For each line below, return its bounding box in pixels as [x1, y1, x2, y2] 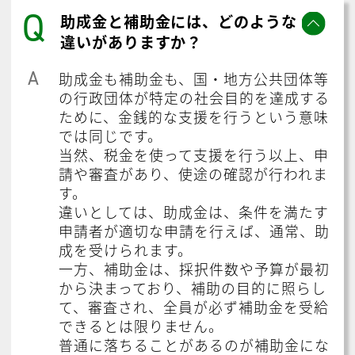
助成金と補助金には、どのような [59, 10, 298, 33]
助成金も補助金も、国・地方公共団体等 [59, 67, 329, 89]
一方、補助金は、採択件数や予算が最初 [59, 258, 330, 279]
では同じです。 [59, 124, 163, 146]
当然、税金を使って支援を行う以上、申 [59, 143, 329, 165]
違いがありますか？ [59, 31, 203, 54]
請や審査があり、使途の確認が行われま [59, 162, 328, 184]
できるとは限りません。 [59, 315, 223, 336]
